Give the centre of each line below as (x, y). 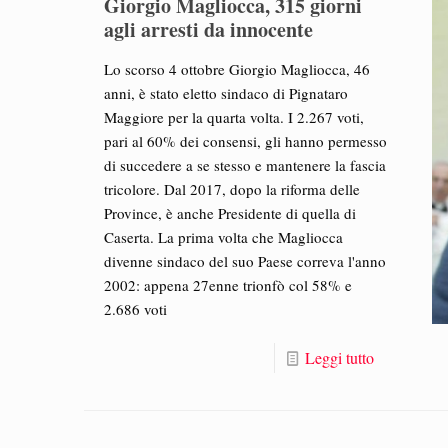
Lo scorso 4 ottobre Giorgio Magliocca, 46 (237, 69)
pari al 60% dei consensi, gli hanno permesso (246, 141)
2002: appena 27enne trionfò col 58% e (228, 285)
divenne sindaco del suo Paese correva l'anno (245, 261)
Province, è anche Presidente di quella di (230, 213)
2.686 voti (136, 309)
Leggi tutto (339, 358)
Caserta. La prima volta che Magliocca (224, 237)
